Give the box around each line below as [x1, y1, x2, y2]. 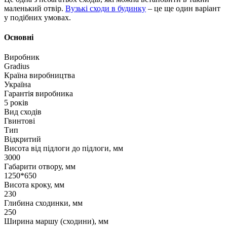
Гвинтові [4, 117, 35, 126]
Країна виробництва [4, 71, 75, 80]
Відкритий [4, 135, 41, 144]
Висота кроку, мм [4, 180, 64, 190]
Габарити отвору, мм [4, 162, 75, 171]
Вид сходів [4, 107, 42, 117]
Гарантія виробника [4, 89, 73, 98]
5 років [4, 98, 28, 107]
